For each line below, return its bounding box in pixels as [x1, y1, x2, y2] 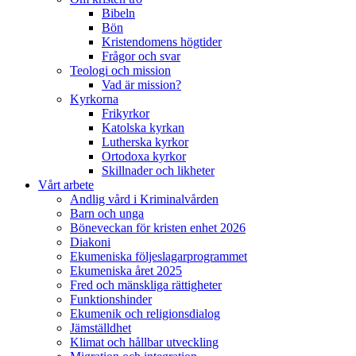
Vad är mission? [102, 77, 181, 91]
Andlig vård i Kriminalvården [70, 192, 219, 206]
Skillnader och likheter [102, 163, 215, 177]
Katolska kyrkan [102, 120, 184, 134]
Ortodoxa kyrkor [102, 149, 186, 163]
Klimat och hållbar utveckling [70, 335, 219, 349]
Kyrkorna [70, 91, 118, 106]
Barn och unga [70, 206, 144, 220]
